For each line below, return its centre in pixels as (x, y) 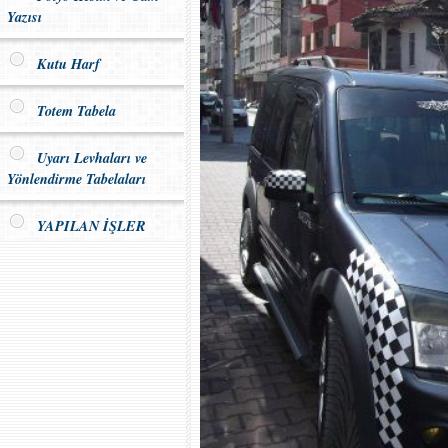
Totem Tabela (71, 110)
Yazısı (24, 16)
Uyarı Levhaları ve (87, 157)
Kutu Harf (63, 63)
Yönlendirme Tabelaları (76, 178)
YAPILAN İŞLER (86, 225)
